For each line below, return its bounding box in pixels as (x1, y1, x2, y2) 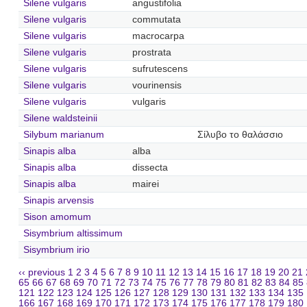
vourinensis (132, 79, 182, 90)
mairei (132, 178, 159, 189)
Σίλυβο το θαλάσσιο (197, 129, 283, 140)
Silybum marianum (23, 129, 104, 140)
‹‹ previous (19, 267, 66, 278)
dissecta (132, 162, 168, 173)
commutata (132, 14, 181, 25)
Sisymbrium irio (23, 244, 90, 255)
